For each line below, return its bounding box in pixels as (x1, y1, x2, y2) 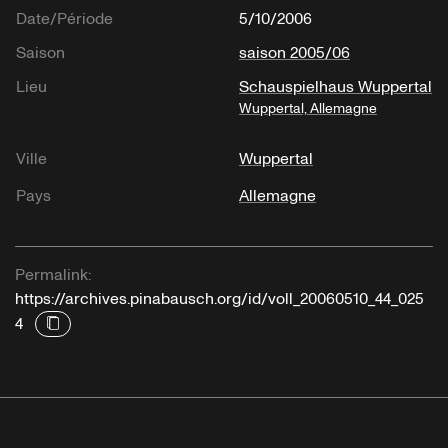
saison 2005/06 (239, 42, 350, 65)
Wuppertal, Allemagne (239, 99, 377, 119)
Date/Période (16, 8, 113, 31)
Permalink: (15, 264, 91, 287)
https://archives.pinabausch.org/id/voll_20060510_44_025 (15, 288, 424, 311)
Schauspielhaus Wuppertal (239, 76, 432, 99)
